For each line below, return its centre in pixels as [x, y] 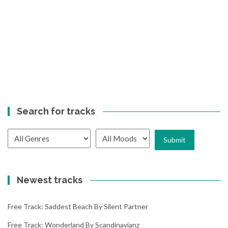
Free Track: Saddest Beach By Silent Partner [78, 206]
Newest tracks [50, 180]
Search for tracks [56, 111]
